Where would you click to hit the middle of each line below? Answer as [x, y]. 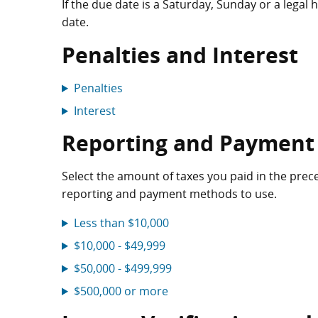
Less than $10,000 [121, 223]
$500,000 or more [121, 291]
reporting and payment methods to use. [169, 194]
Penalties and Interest [180, 55]
